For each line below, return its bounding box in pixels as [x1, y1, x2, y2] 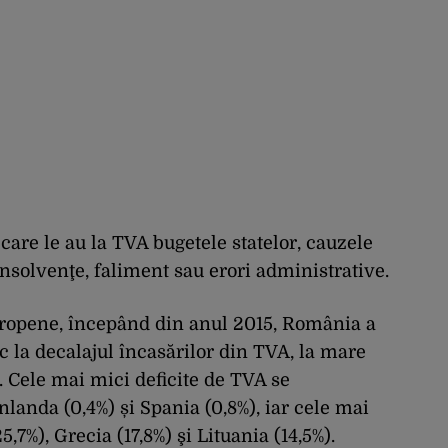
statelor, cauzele [232, 233, 373, 254]
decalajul [30, 342, 119, 363]
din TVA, [214, 342, 299, 363]
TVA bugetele [107, 233, 232, 254]
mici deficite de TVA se [85, 370, 290, 391]
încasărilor [119, 342, 214, 363]
